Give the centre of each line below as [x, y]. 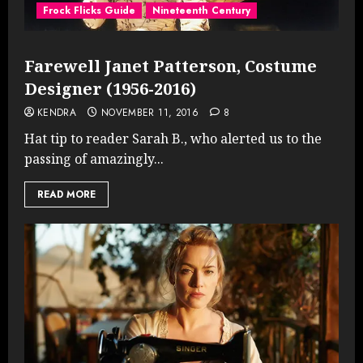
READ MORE [66, 194]
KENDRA [57, 112]
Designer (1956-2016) [110, 88]
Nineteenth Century [201, 10]
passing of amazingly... [94, 158]
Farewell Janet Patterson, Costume [171, 66]
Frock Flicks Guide [89, 10]
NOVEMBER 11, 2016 [150, 112]
